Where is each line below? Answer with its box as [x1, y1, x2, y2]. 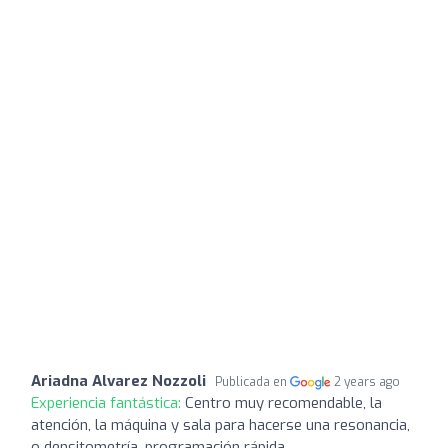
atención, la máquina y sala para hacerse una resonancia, [31, 414, 410, 435]
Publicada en [215, 373, 290, 390]
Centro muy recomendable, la [185, 392, 382, 413]
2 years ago [334, 373, 401, 390]
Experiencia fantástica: [31, 392, 185, 413]
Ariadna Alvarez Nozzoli [31, 370, 206, 391]
